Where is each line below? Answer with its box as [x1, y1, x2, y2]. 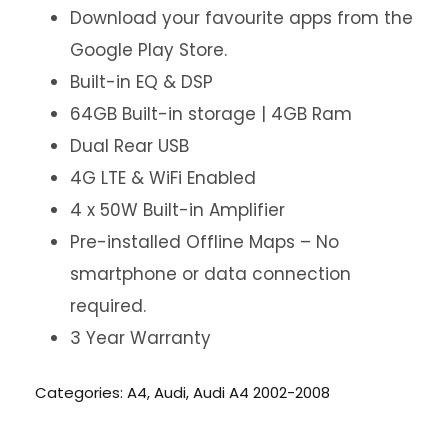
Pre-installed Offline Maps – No [70, 230, 339, 255]
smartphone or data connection [70, 262, 351, 287]
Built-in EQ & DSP [70, 70, 213, 95]
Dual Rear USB [70, 134, 189, 159]
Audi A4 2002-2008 [193, 382, 330, 404]
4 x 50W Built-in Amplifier [70, 198, 285, 223]
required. [70, 294, 146, 319]
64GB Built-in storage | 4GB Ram [70, 102, 352, 127]
